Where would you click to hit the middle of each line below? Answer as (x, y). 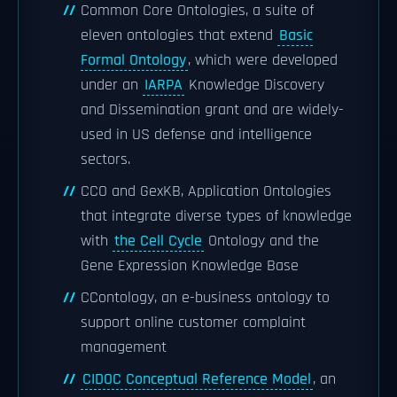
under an (112, 85)
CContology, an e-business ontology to (205, 298)
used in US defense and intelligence (196, 135)
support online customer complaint (193, 323)
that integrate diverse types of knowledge (216, 216)
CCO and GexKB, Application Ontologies (206, 191)
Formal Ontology (133, 60)
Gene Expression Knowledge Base (190, 266)
